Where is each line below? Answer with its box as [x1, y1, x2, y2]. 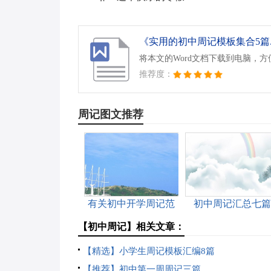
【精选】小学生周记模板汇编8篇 [82, 246, 215, 256]
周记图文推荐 [77, 108, 143, 120]
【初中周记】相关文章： [77, 221, 184, 232]
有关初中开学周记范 [87, 198, 175, 209]
